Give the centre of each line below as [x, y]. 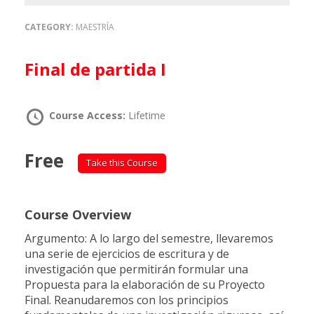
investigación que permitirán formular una [136, 269]
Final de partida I [100, 69]
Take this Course [122, 163]
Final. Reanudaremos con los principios [127, 300]
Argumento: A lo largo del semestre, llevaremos [149, 238]
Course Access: [89, 115]
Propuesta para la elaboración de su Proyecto [145, 284]
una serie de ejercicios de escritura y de [127, 253]
